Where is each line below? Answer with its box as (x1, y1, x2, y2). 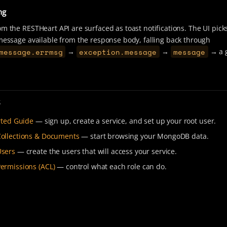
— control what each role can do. (55, 161, 167, 171)
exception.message (79, 46, 157, 57)
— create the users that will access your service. (15, 146, 177, 156)
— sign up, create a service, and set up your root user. (33, 116, 216, 126)
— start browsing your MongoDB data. (79, 131, 209, 141)
